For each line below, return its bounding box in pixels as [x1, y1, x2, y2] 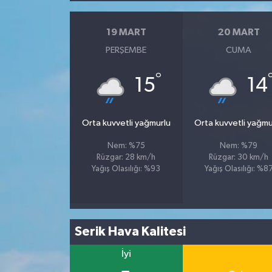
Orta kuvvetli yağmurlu [81, 118, 171, 127]
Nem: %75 [107, 141, 145, 150]
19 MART [106, 27, 146, 38]
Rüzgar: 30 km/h [209, 153, 269, 161]
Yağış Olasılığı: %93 [92, 165, 161, 173]
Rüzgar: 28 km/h [97, 153, 156, 161]
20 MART [217, 27, 260, 38]
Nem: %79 [220, 141, 258, 150]
